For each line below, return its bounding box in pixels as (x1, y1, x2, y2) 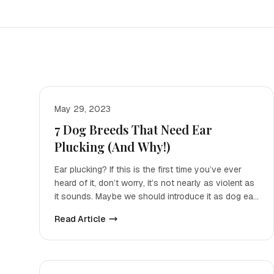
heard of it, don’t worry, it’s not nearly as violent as (54, 177, 254, 188)
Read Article (54, 213, 106, 224)
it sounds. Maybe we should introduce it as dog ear (54, 191, 256, 202)
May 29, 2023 (54, 103, 111, 114)
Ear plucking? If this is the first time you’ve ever (54, 164, 242, 175)
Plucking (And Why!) (54, 138, 170, 155)
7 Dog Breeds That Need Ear (54, 121, 212, 138)
